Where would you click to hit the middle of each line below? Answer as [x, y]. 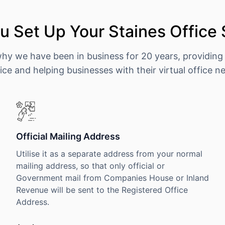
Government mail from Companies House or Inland [112, 178]
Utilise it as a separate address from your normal [109, 154]
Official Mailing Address [68, 136]
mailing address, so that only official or [90, 166]
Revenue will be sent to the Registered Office [102, 190]
